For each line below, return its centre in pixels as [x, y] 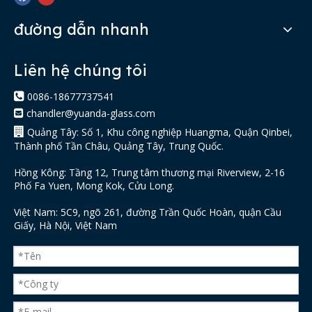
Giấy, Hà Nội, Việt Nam [65, 225]
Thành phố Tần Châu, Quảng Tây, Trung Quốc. [119, 146]
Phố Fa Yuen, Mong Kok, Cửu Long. [94, 185]
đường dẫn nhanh [81, 29]
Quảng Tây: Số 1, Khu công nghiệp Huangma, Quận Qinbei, [158, 132]
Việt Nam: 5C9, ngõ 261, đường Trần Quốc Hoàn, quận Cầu [148, 212]
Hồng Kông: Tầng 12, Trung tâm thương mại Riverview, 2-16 [149, 172]
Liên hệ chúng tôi [80, 70]
